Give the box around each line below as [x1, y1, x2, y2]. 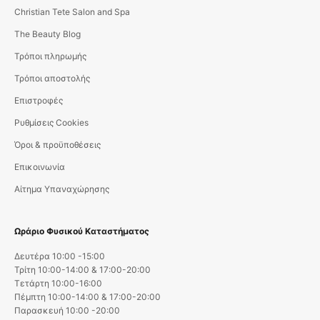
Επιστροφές [14, 95, 63, 106]
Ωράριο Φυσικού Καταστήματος [14, 226, 149, 237]
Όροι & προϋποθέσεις [14, 139, 101, 151]
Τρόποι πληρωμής [14, 51, 86, 62]
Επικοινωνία [14, 161, 65, 173]
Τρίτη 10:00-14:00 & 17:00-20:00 [14, 264, 151, 276]
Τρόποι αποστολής [14, 73, 90, 84]
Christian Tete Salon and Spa [14, 6, 130, 18]
